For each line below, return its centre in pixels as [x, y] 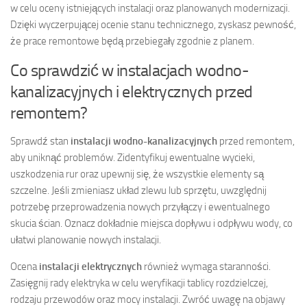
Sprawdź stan [40, 141]
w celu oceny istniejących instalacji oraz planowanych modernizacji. [150, 8]
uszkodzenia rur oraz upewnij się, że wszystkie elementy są [137, 174]
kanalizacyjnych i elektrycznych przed [132, 91]
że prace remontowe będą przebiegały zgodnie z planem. [132, 41]
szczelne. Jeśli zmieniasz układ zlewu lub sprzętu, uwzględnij [138, 190]
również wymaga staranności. [206, 266]
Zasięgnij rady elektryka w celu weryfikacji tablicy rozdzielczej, [139, 283]
